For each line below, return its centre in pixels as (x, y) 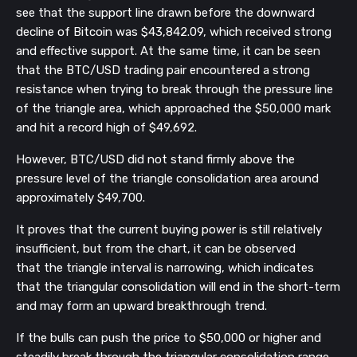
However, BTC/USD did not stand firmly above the (155, 159)
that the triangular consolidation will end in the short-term (178, 287)
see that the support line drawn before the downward (165, 13)
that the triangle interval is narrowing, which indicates (165, 268)
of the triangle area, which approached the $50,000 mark (173, 108)
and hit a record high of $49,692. (106, 127)
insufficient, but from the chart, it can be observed (156, 249)
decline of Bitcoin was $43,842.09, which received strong (174, 32)
